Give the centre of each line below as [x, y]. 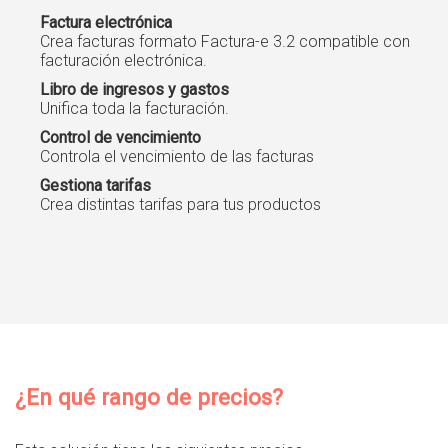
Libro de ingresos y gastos [134, 90]
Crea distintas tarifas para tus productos [180, 205]
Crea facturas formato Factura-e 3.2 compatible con [225, 42]
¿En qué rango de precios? [149, 397]
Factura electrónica [106, 23]
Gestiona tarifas [95, 186]
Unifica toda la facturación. [134, 109]
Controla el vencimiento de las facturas [177, 157]
